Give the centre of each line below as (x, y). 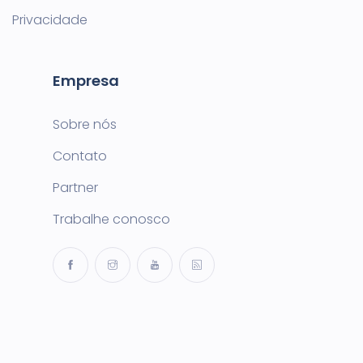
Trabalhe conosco (111, 219)
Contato (80, 156)
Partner (75, 188)
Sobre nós (85, 124)
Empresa (86, 81)
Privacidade (50, 20)
